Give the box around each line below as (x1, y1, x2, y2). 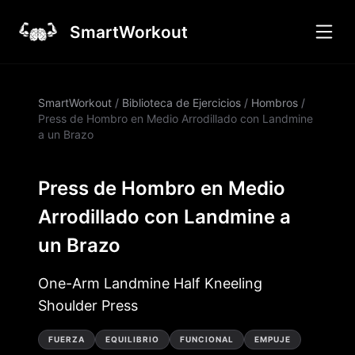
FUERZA (48, 334, 85, 344)
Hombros (251, 96, 298, 109)
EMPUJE (254, 334, 291, 344)
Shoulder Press (38, 297, 138, 314)
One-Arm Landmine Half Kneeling (38, 275, 262, 292)
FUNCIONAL (180, 334, 234, 344)
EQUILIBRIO (105, 334, 159, 344)
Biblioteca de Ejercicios (122, 96, 241, 109)
